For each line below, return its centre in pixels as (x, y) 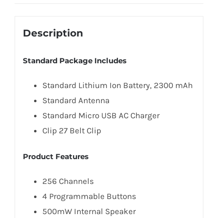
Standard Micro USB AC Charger (101, 115)
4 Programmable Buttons (89, 196)
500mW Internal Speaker (89, 211)
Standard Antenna (76, 100)
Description (53, 33)
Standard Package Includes (74, 61)
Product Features (55, 157)
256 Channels (68, 181)
